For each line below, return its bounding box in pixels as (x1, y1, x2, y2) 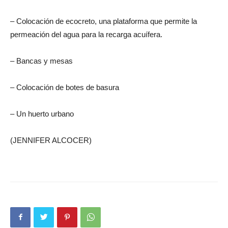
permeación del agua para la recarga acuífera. (10, 30, 162, 39)
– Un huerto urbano (10, 109, 74, 118)
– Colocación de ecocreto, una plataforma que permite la (10, 16, 197, 25)
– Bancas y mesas (10, 56, 73, 65)
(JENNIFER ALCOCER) (10, 135, 92, 145)
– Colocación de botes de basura (10, 82, 119, 92)
